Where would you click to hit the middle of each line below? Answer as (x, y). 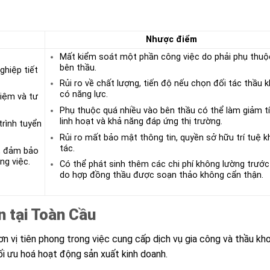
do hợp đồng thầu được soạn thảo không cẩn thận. (161, 175)
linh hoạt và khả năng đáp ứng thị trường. (141, 121)
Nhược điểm (171, 39)
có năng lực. (83, 95)
